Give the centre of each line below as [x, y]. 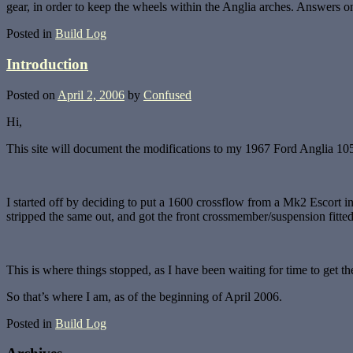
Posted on [32, 95]
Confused [167, 95]
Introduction [47, 64]
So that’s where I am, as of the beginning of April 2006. [144, 296]
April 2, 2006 [91, 95]
